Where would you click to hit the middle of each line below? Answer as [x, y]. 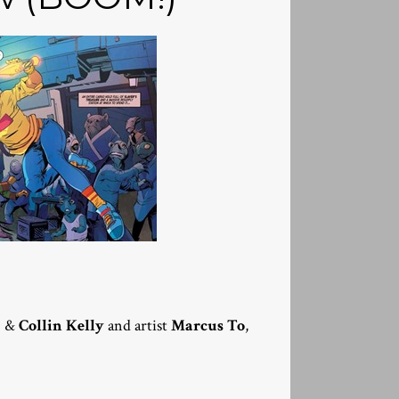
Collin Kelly [63, 325]
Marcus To [208, 325]
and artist [139, 325]
